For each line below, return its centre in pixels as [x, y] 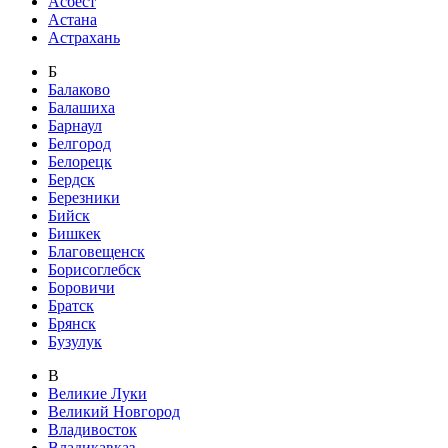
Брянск [72, 324]
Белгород [79, 144]
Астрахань [84, 38]
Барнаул [75, 126]
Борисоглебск [94, 270]
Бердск [71, 180]
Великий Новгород [114, 412]
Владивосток [92, 430]
